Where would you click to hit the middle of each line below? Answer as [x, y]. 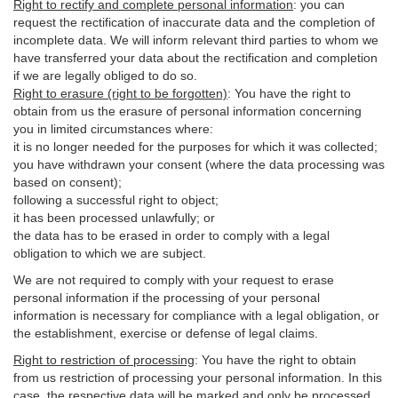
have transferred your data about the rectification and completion [195, 58]
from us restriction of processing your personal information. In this [198, 378]
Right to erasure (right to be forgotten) [120, 93]
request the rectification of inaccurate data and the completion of [194, 22]
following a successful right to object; [116, 200]
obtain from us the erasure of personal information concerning [187, 111]
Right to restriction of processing [104, 360]
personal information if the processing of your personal [167, 298]
